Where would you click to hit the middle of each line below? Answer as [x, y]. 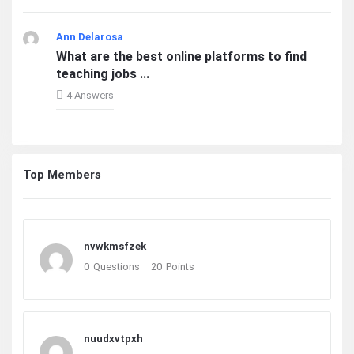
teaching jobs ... [103, 74]
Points [180, 267]
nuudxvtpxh [113, 339]
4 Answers [90, 96]
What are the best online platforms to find [181, 57]
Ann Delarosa [90, 37]
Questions [117, 267]
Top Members [62, 175]
